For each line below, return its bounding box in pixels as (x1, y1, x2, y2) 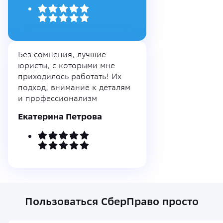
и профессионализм (18, 93, 97, 103)
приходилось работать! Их (18, 71, 121, 81)
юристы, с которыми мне (18, 60, 115, 70)
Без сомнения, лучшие (18, 49, 106, 59)
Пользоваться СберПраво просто (24, 195, 199, 208)
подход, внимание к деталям (18, 82, 130, 92)
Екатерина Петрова (18, 111, 102, 121)
